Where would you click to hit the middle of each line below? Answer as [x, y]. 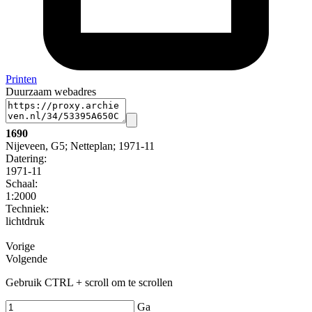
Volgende [26, 259]
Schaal [20, 184]
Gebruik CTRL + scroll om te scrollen [89, 283]
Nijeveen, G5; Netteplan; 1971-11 [80, 146]
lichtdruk [25, 221]
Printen [21, 79]
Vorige [20, 247]
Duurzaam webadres [51, 92]
